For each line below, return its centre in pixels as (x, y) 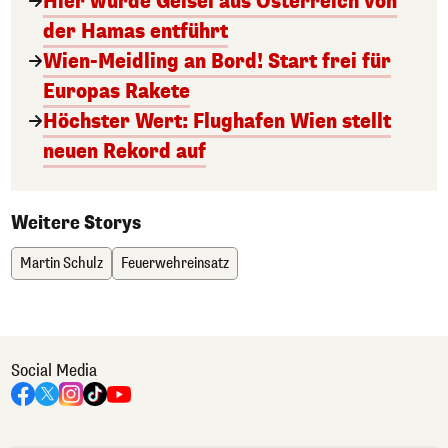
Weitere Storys (76, 223)
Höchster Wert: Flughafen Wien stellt (217, 121)
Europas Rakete (116, 91)
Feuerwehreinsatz (175, 263)
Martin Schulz (61, 263)
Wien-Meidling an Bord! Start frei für (217, 61)
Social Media (54, 370)
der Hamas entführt (135, 31)
